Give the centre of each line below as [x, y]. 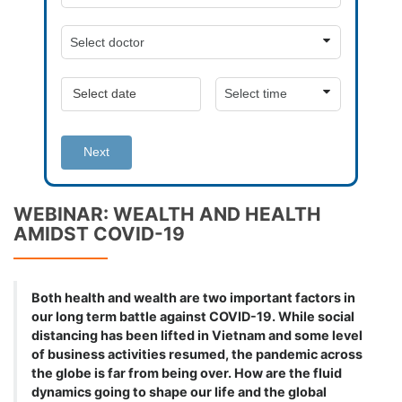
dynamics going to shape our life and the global [179, 392]
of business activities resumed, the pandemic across [197, 354]
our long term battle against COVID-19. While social [193, 317]
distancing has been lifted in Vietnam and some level [197, 336]
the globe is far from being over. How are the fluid [187, 373]
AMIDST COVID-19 [99, 234]
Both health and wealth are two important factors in [193, 298]
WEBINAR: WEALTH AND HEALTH [167, 214]
